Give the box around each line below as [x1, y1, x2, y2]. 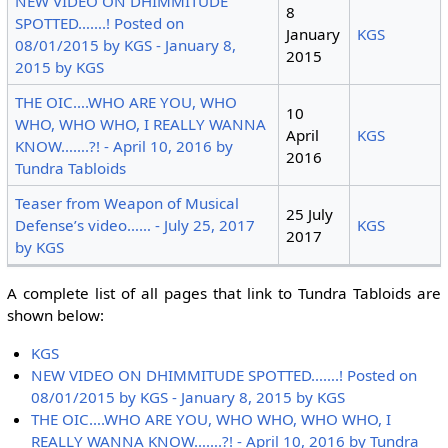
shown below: [6, 305, 104, 326]
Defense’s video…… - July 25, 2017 [15, 215, 256, 236]
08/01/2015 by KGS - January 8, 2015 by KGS [31, 386, 346, 407]
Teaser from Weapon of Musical [15, 193, 240, 214]
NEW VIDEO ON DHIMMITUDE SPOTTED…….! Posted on [31, 364, 418, 385]
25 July [286, 204, 334, 225]
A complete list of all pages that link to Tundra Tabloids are [6, 283, 442, 304]
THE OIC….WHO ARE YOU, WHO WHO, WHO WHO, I [31, 408, 392, 429]
